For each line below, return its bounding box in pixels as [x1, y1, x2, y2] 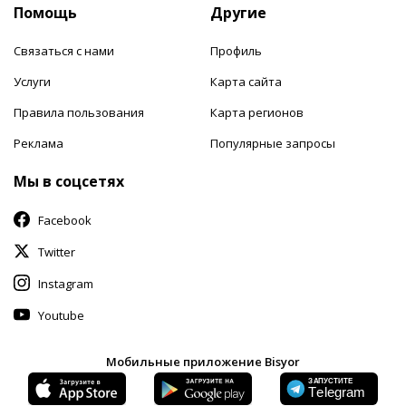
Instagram [38, 275, 93, 292]
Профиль [210, 42, 263, 59]
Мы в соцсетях [14, 170, 124, 191]
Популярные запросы [210, 134, 336, 151]
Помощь [14, 2, 77, 23]
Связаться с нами [14, 42, 114, 59]
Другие [210, 2, 267, 23]
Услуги [14, 72, 51, 90]
